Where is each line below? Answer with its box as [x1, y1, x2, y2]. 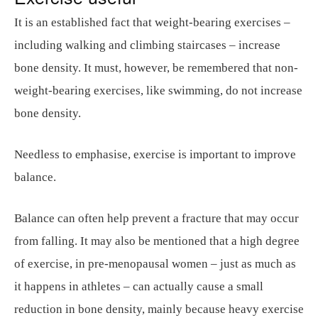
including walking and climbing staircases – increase [14, 38, 280, 52]
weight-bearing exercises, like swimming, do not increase [14, 84, 302, 97]
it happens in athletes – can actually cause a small [14, 280, 263, 293]
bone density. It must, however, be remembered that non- [14, 61, 298, 75]
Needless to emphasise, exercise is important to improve [14, 148, 296, 161]
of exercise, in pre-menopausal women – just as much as [14, 257, 296, 270]
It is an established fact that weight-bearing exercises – [14, 16, 290, 29]
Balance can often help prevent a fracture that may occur [14, 212, 299, 225]
